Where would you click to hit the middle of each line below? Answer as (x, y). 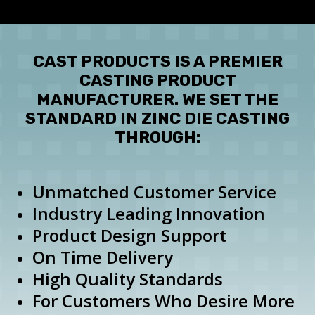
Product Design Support (130, 236)
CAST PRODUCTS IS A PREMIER (157, 62)
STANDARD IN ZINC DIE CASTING (157, 118)
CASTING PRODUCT (157, 81)
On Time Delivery (103, 257)
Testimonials (76, 28)
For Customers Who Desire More (164, 301)
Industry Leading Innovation (149, 214)
